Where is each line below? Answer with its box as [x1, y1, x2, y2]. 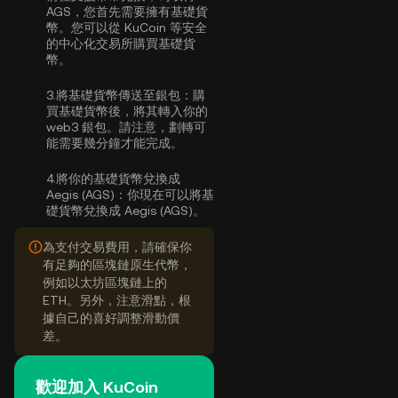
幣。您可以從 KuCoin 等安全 [46, 20, 207, 35]
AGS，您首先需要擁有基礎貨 [46, 4, 208, 19]
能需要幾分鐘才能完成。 [46, 136, 183, 150]
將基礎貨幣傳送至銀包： [56, 88, 193, 102]
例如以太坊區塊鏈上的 [43, 275, 167, 290]
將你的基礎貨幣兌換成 [56, 171, 180, 186]
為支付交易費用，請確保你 [43, 240, 192, 254]
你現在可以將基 [127, 187, 214, 202]
